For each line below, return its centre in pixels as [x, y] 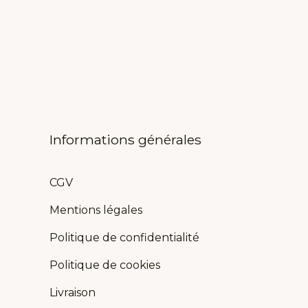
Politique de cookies [105, 265]
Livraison [73, 292]
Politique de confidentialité [124, 237]
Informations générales [125, 139]
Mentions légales [96, 210]
